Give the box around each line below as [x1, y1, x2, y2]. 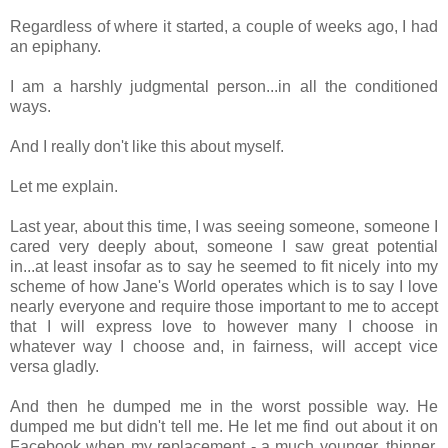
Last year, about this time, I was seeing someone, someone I [10, 217, 438, 235]
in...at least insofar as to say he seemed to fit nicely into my [10, 257, 438, 275]
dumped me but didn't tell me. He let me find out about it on [10, 417, 438, 435]
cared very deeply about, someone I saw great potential [10, 237, 438, 255]
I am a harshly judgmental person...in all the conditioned [10, 77, 438, 95]
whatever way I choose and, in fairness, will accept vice [10, 337, 438, 355]
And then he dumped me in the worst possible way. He [10, 397, 438, 415]
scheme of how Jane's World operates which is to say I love [10, 277, 438, 295]
